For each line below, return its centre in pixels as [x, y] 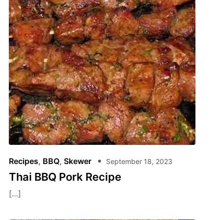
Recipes [23, 161]
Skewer [77, 161]
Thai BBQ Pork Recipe [65, 177]
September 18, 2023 [139, 161]
